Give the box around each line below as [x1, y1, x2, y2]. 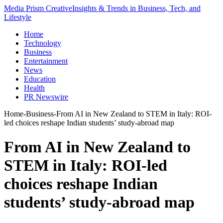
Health [24, 84, 45, 92]
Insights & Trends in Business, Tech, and [72, 4, 201, 12]
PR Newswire [24, 93, 68, 101]
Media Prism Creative [4, 4, 72, 12]
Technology [24, 39, 61, 47]
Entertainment [24, 57, 68, 65]
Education [24, 75, 56, 83]
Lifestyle [4, 13, 31, 21]
